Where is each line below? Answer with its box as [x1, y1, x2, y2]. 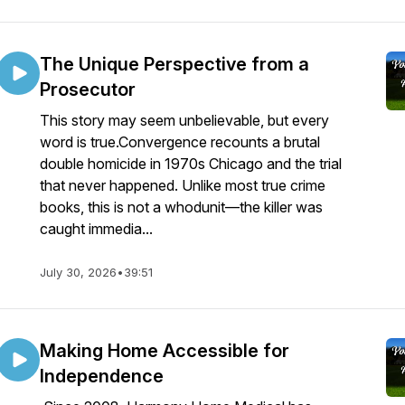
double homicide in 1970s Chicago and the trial [40, 155, 342, 173]
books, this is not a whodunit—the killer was [40, 198, 323, 216]
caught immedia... [40, 220, 153, 238]
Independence [40, 365, 164, 387]
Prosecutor [40, 79, 136, 100]
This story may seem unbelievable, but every [40, 111, 329, 129]
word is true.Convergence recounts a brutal [40, 133, 320, 151]
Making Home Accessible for [40, 340, 289, 362]
